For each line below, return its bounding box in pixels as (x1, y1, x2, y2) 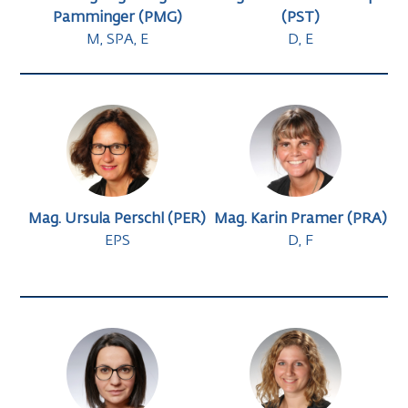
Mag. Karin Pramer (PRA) (214, 212, 388, 228)
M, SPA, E (86, 33, 148, 48)
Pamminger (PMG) (52, 11, 182, 26)
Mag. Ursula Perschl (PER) (28, 212, 207, 228)
